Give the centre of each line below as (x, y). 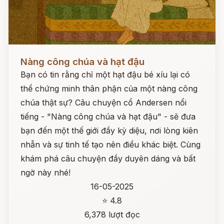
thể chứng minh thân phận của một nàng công (109, 88)
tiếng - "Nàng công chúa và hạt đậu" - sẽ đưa (108, 116)
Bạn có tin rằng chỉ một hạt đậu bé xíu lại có (105, 74)
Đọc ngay (27, 54)
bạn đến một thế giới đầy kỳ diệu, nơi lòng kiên (109, 130)
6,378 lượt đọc (112, 214)
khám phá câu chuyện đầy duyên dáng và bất (108, 158)
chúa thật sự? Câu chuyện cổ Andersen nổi (103, 102)
